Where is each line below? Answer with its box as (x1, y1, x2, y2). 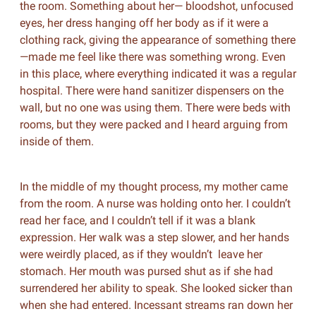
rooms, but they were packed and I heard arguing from (19, 118, 288, 131)
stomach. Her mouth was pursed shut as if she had (19, 265, 273, 278)
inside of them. (19, 135, 97, 148)
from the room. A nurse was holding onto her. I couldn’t (19, 197, 291, 210)
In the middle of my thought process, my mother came (19, 180, 288, 193)
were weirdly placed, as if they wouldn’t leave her (19, 248, 262, 261)
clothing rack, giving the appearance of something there (19, 33, 296, 47)
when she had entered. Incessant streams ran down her (19, 298, 293, 312)
